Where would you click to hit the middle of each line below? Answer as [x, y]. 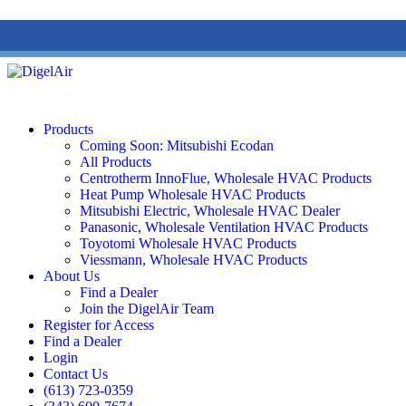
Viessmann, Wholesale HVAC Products [193, 259]
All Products [116, 161]
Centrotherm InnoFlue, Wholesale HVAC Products [226, 178]
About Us [72, 275]
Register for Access [99, 324]
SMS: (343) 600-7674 [183, 38]
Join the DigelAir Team [147, 308]
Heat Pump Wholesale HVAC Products [193, 194]
